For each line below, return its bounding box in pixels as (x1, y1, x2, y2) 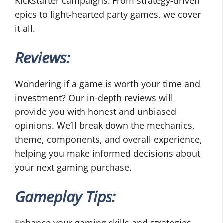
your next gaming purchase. (15, 161, 132, 174)
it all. (15, 22, 35, 35)
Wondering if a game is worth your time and (15, 78, 200, 90)
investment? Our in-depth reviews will (15, 92, 173, 104)
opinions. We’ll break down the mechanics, (15, 119, 195, 132)
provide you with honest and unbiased (15, 106, 176, 118)
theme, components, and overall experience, (15, 133, 202, 146)
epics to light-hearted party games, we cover (15, 8, 201, 21)
